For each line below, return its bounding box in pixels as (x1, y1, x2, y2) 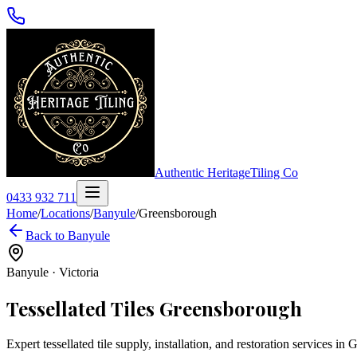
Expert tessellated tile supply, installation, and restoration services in (6, 336, 348, 351)
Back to (25, 229, 68, 242)
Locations (41, 206, 90, 220)
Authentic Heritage (155, 166, 250, 179)
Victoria (59, 265, 99, 279)
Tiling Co (250, 166, 298, 179)
